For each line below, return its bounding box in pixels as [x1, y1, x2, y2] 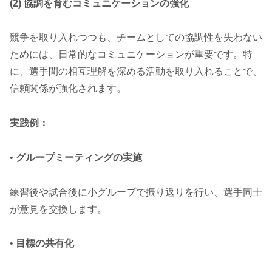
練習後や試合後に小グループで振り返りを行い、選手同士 [10, 186, 262, 197]
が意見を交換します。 [10, 203, 107, 214]
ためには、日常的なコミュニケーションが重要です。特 [10, 49, 253, 60]
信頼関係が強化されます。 [10, 83, 126, 94]
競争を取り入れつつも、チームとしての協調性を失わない [10, 32, 262, 43]
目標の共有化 [16, 238, 74, 249]
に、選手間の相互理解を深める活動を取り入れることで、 [10, 66, 262, 77]
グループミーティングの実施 [16, 152, 142, 163]
